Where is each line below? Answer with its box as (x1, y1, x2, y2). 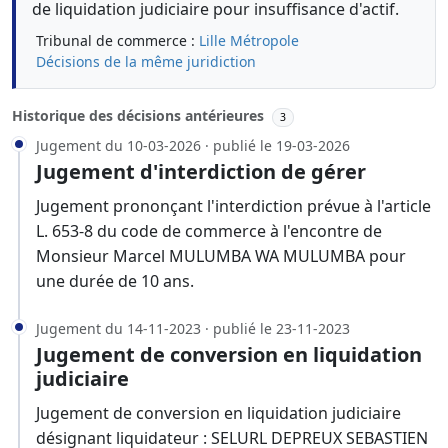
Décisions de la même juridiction (36, 52, 256, 71)
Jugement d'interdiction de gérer (36, 157, 366, 185)
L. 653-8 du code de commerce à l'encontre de (36, 219, 382, 242)
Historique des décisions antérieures (12, 106, 268, 125)
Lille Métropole (199, 31, 299, 50)
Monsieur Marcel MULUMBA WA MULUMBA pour (36, 244, 406, 267)
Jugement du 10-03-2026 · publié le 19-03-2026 (36, 135, 350, 155)
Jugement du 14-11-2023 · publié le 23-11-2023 (36, 318, 350, 338)
